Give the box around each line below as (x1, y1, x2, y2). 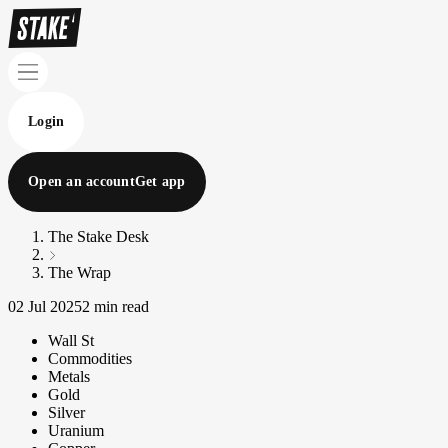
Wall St (48, 332, 94, 349)
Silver (48, 404, 85, 421)
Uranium (48, 422, 104, 439)
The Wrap (48, 264, 111, 281)
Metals (48, 368, 90, 385)
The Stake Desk (48, 228, 149, 245)
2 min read (82, 298, 149, 315)
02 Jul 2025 (8, 298, 82, 315)
